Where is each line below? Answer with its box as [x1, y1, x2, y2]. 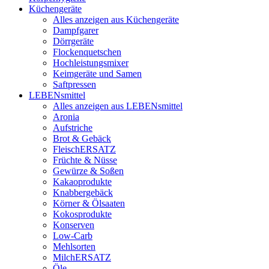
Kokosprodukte [53, 208, 112, 219]
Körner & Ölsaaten [53, 198, 125, 208]
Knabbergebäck [53, 187, 113, 198]
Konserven [53, 219, 94, 230]
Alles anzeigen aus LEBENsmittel [53, 100, 183, 111]
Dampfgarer [53, 25, 98, 35]
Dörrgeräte [53, 35, 94, 46]
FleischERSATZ [53, 144, 116, 154]
